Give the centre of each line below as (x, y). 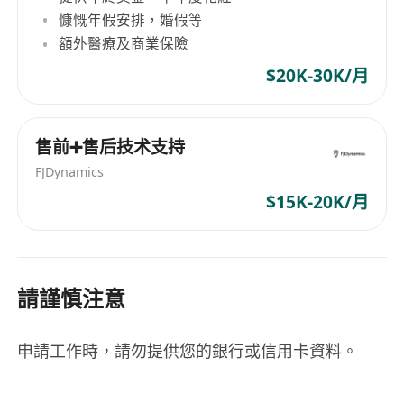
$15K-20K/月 (317, 202)
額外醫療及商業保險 (124, 44)
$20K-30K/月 (317, 75)
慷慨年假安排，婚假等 (131, 20)
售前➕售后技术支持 (110, 147)
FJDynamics (70, 172)
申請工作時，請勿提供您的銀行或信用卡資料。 (188, 350)
